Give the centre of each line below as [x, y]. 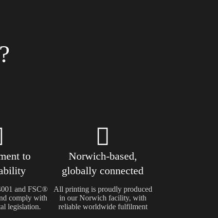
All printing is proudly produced [103, 189]
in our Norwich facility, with [103, 198]
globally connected [103, 171]
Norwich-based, [103, 156]
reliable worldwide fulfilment [103, 207]
